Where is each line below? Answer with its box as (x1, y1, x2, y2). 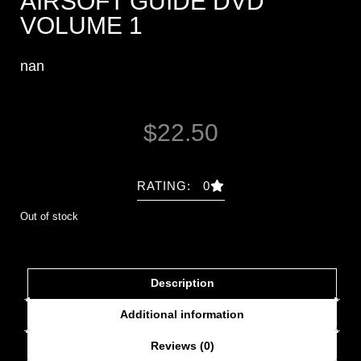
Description (150, 276, 214, 289)
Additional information (120, 307, 244, 321)
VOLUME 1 (20, 12, 143, 39)
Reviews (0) (150, 338, 214, 352)
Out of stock (20, 210, 78, 223)
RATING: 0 (136, 179, 210, 193)
